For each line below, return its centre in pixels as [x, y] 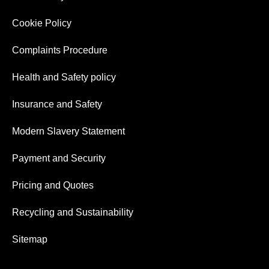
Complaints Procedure [60, 50]
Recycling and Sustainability [73, 213]
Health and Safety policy [64, 77]
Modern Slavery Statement [68, 131]
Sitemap [30, 240]
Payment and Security [59, 159]
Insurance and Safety [57, 104]
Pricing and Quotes [53, 186]
